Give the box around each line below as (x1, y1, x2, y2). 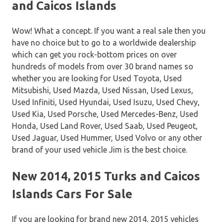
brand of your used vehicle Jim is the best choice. (12, 145, 187, 155)
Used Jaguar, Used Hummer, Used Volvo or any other (12, 133, 202, 143)
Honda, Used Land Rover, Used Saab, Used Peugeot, (12, 121, 198, 131)
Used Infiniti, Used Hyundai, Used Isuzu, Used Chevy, (12, 98, 200, 107)
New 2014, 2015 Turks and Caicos (12, 169, 200, 183)
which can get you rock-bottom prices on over (12, 50, 177, 59)
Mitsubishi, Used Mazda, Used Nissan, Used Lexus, (12, 86, 193, 95)
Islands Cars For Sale (12, 187, 132, 201)
